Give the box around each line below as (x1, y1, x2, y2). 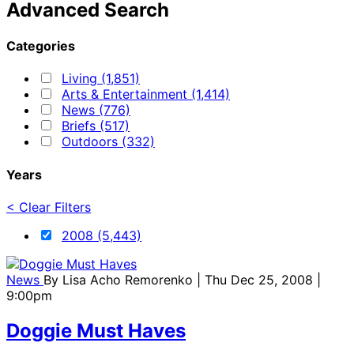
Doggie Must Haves (6, 318, 186, 342)
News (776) (62, 102, 130, 119)
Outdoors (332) (62, 134, 155, 150)
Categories (6, 37, 75, 54)
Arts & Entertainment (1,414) (62, 86, 230, 103)
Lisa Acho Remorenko (62, 271, 197, 288)
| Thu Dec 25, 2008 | (197, 271, 321, 288)
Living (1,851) (62, 70, 140, 87)
